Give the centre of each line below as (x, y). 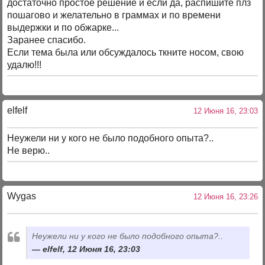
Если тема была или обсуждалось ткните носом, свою (126, 53)
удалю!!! (25, 65)
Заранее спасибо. (47, 40)
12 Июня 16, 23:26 (223, 196)
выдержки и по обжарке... (63, 28)
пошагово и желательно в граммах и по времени (114, 15)
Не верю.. (29, 151)
